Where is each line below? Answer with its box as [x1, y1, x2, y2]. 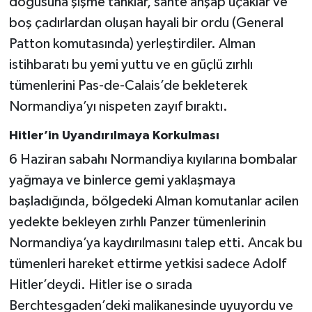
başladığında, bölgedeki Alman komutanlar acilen [8, 194, 299, 209]
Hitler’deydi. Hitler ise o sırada [8, 278, 192, 292]
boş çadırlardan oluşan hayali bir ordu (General [8, 15, 283, 30]
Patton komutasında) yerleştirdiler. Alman [8, 36, 256, 51]
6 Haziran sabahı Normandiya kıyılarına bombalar [8, 153, 297, 167]
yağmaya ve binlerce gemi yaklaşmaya [8, 173, 235, 188]
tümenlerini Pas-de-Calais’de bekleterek [8, 78, 247, 93]
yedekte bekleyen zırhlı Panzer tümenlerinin [8, 215, 266, 230]
